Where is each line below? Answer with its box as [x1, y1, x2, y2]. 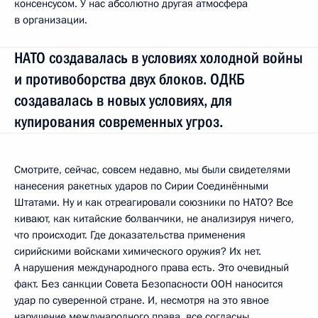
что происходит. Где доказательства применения [14, 228, 246, 242]
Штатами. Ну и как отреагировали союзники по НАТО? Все [14, 195, 293, 209]
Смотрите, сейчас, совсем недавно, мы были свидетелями [14, 163, 290, 177]
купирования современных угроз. [14, 113, 226, 131]
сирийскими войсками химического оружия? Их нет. [14, 244, 261, 258]
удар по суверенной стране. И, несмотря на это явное [14, 293, 269, 307]
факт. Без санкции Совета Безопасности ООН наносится [14, 277, 283, 291]
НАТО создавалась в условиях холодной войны [14, 49, 303, 67]
